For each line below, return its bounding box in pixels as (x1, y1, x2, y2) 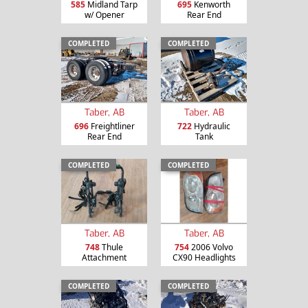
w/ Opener (84, 8, 124, 21)
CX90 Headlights (172, 252, 236, 264)
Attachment (82, 252, 126, 264)
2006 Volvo (189, 241, 233, 254)
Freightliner (88, 120, 135, 132)
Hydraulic (192, 120, 230, 132)
